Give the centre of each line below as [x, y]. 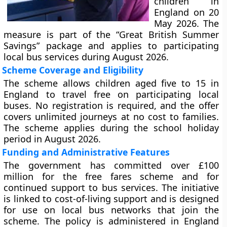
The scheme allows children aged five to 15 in [111, 83]
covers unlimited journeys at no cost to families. [111, 117]
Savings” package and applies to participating [111, 46]
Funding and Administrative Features [86, 152]
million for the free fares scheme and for [111, 176]
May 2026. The [186, 23]
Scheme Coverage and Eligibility [73, 70]
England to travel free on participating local [111, 94]
